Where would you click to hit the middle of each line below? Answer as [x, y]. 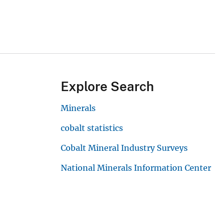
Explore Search [107, 87]
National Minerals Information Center [136, 168]
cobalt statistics [92, 128]
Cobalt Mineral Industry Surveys [124, 148]
